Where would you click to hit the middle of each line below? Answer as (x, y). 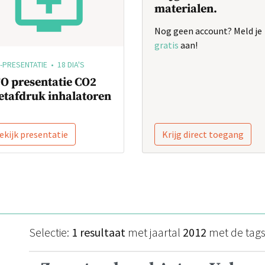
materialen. (186, 9)
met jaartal (154, 232)
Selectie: (50, 232)
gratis (167, 45)
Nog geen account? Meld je (208, 31)
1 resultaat (98, 232)
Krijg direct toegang (203, 135)
